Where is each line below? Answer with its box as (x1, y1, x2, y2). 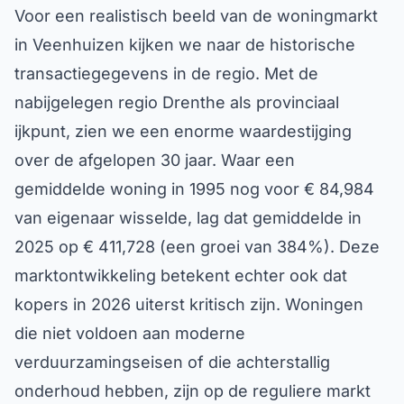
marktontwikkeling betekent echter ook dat (14, 266, 347, 285)
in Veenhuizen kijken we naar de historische (14, 35, 355, 54)
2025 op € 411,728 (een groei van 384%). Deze (14, 237, 380, 256)
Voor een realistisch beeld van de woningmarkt (14, 6, 378, 25)
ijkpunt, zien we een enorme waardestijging (14, 122, 352, 141)
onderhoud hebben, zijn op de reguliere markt (14, 381, 371, 400)
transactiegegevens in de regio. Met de (14, 64, 318, 83)
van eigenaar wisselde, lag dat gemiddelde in (14, 208, 362, 227)
